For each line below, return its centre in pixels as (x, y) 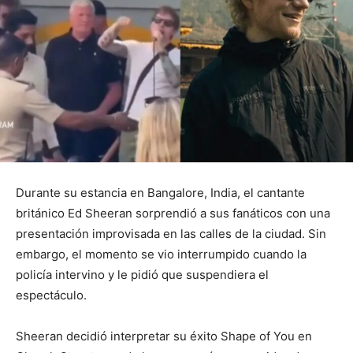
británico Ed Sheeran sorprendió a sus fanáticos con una (173, 214)
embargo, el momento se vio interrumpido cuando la (161, 255)
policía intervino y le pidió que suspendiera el (142, 275)
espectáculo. (51, 295)
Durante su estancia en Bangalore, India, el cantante (160, 193)
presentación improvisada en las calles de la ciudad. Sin (171, 234)
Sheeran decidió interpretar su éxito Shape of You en (164, 336)
